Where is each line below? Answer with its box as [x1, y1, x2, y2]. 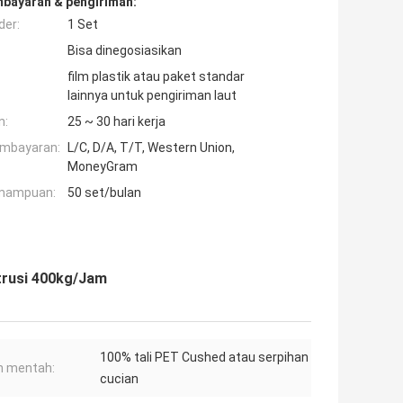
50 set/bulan [67, 185, 141, 201]
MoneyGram [67, 159, 138, 175]
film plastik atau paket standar [67, 69, 245, 85]
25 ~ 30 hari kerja [67, 114, 166, 130]
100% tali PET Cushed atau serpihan [100, 350, 309, 365]
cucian [100, 372, 139, 387]
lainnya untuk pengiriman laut [67, 88, 237, 103]
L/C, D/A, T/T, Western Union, [67, 140, 235, 156]
